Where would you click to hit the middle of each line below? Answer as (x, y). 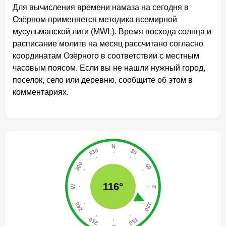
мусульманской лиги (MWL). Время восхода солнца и (112, 32)
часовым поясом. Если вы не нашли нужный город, (109, 68)
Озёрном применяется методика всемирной (95, 19)
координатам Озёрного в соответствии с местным (106, 56)
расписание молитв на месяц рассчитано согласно (108, 44)
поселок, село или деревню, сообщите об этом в (103, 80)
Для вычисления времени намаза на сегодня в (101, 7)
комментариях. (41, 92)
